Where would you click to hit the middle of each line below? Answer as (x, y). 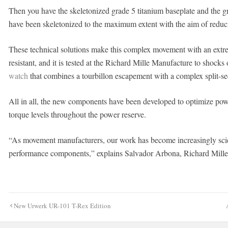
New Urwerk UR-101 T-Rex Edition (62, 206)
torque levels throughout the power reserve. (77, 114)
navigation (30, 215)
